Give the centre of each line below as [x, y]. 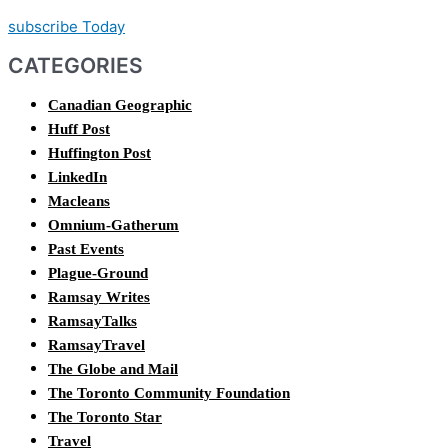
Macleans [79, 200]
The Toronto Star [105, 416]
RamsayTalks [92, 320]
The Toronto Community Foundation [169, 392]
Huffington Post [99, 152]
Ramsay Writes [99, 296]
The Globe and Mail [113, 368]
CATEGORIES [75, 66]
